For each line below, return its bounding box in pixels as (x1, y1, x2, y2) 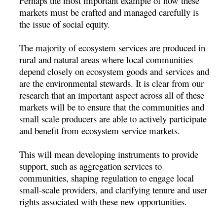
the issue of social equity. (19, 17, 110, 30)
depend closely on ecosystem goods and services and (19, 65, 210, 77)
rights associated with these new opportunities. (19, 195, 187, 208)
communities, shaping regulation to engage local (19, 171, 194, 184)
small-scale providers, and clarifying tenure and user (19, 183, 208, 196)
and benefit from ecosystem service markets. (19, 124, 181, 137)
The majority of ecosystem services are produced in (19, 41, 206, 54)
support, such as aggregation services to (19, 159, 162, 172)
